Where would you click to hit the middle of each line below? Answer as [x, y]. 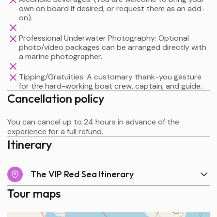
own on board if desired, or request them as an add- [112, 8]
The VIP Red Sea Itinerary [82, 174]
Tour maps [34, 193]
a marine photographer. [61, 56]
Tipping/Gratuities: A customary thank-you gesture [110, 77]
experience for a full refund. [55, 131]
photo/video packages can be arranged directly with [113, 47]
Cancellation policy [56, 98]
